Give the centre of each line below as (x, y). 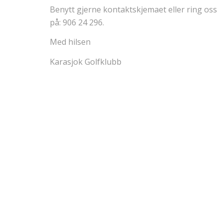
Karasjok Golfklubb (86, 61)
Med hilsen (70, 42)
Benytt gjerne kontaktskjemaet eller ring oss (133, 9)
